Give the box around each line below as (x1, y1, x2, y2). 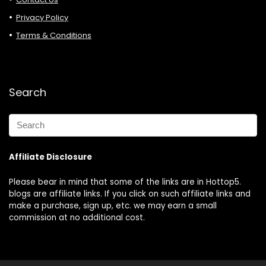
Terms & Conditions (16, 29, 91, 41)
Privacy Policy (16, 11, 68, 23)
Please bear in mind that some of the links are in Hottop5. (9, 176, 241, 188)
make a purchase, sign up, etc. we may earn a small (9, 199, 217, 211)
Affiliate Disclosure (9, 151, 92, 163)
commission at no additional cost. (9, 211, 145, 223)
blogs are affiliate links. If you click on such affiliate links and (9, 188, 251, 199)
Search (9, 84, 46, 100)
